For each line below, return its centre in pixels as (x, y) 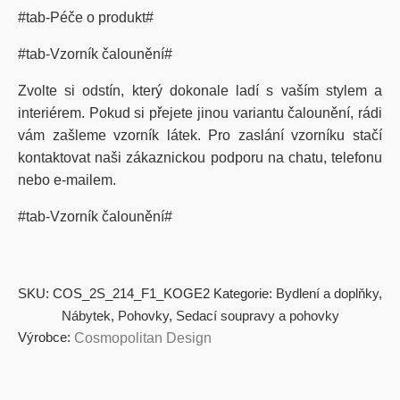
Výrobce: (44, 337)
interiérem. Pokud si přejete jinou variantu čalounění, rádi (200, 113)
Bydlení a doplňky (327, 293)
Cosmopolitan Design (143, 338)
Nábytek (86, 316)
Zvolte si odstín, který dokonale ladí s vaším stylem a (200, 91)
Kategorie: (245, 293)
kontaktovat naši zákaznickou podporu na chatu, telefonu (200, 158)
